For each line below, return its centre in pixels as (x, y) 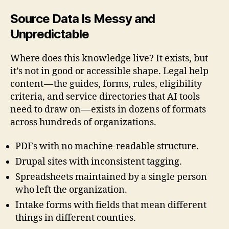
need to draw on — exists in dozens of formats (108, 109)
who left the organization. (71, 190)
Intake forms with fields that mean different (111, 205)
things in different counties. (76, 218)
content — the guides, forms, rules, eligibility (106, 84)
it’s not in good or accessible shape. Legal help (109, 71)
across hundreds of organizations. (83, 122)
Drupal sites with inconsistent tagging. (99, 162)
